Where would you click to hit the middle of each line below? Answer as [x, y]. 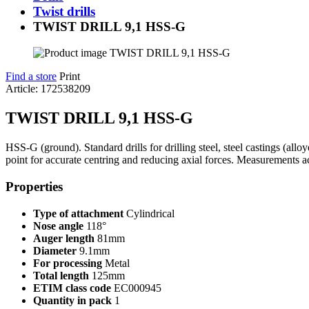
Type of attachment [78, 213]
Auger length [64, 238]
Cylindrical [149, 213]
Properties [34, 186]
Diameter [55, 250]
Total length [61, 275]
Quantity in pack [72, 300]
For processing [68, 263]
